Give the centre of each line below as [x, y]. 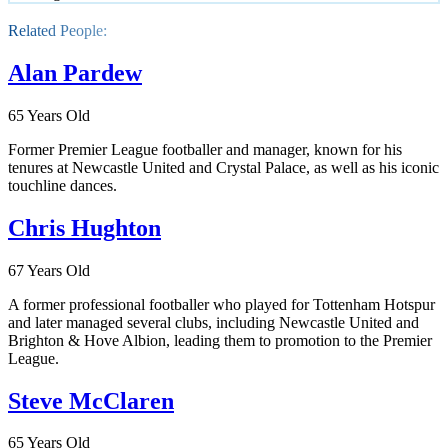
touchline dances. [62, 185]
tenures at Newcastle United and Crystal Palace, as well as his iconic [223, 167]
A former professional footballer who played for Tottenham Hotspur [221, 304]
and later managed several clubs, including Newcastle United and [213, 322]
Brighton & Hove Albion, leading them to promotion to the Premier [220, 340]
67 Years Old [49, 270]
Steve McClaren [91, 400]
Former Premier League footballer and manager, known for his [205, 149]
